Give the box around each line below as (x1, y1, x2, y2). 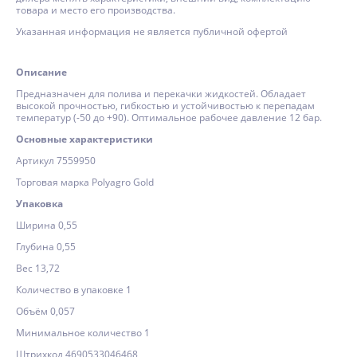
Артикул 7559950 (16, 154, 96, 167)
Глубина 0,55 (16, 240, 76, 253)
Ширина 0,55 (16, 218, 77, 232)
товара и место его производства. (16, 3, 175, 17)
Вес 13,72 (16, 261, 60, 275)
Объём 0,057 (16, 304, 75, 318)
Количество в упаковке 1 (16, 283, 131, 296)
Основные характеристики (16, 132, 153, 146)
